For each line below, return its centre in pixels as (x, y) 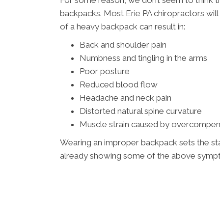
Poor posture (105, 71)
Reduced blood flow (119, 85)
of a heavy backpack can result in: (123, 27)
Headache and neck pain (125, 98)
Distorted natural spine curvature (141, 111)
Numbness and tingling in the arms (143, 58)
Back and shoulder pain (123, 45)
